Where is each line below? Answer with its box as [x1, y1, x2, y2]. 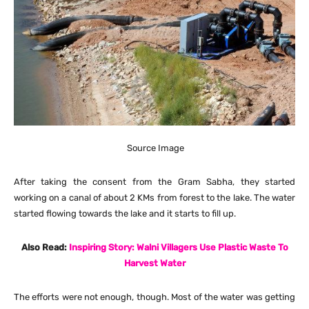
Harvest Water [123, 257, 186, 268]
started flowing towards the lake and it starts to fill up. [14, 208, 236, 219]
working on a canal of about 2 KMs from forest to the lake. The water [14, 192, 295, 203]
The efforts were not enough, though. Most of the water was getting [14, 291, 295, 302]
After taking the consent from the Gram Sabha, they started [14, 176, 295, 187]
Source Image [125, 142, 184, 153]
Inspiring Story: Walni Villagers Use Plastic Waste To [68, 241, 288, 252]
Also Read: [21, 241, 69, 252]
